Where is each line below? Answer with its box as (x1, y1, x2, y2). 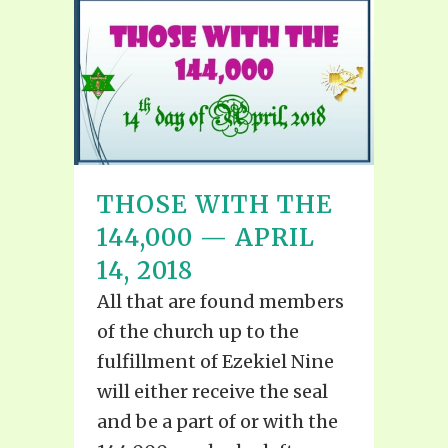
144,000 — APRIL (97, 221, 315, 253)
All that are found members (97, 289, 344, 313)
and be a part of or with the (97, 409, 338, 433)
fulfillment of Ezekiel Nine (97, 349, 334, 373)
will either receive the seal (97, 379, 328, 403)
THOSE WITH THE (97, 188, 333, 220)
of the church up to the (97, 319, 299, 343)
